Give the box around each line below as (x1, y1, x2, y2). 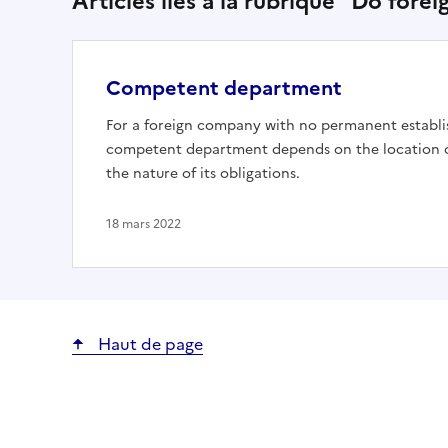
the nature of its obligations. (106, 163, 300, 184)
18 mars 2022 (106, 215, 181, 233)
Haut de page (94, 332, 203, 356)
